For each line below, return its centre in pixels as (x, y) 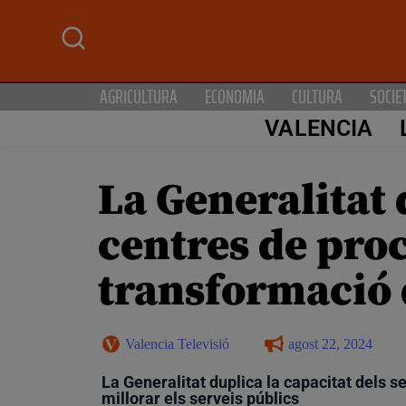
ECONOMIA (235, 96)
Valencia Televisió (177, 343)
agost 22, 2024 (330, 343)
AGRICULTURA (139, 96)
